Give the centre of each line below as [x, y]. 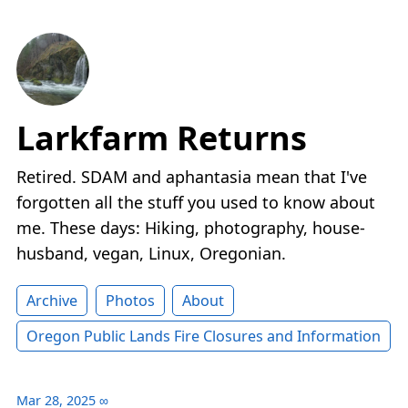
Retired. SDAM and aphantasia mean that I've [192, 177]
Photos [130, 301]
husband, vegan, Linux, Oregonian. [151, 254]
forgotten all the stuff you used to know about [196, 203]
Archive [52, 301]
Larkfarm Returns [162, 138]
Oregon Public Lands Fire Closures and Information [204, 337]
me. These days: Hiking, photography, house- [191, 228]
